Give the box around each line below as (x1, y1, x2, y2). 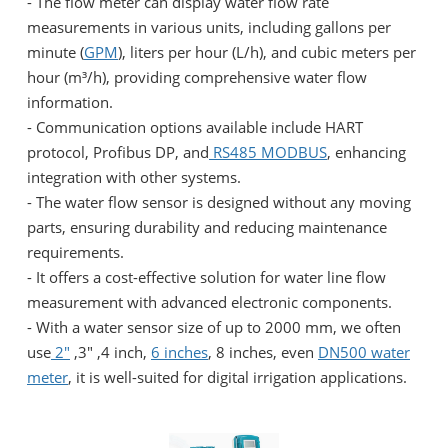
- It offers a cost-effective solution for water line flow (27, 266, 386, 287)
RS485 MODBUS (209, 141, 327, 162)
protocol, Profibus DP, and (27, 141, 209, 162)
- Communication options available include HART (27, 116, 363, 137)
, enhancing (327, 141, 406, 162)
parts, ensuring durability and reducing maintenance (27, 216, 387, 237)
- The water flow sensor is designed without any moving (27, 191, 411, 212)
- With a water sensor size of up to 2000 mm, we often (27, 316, 401, 337)
